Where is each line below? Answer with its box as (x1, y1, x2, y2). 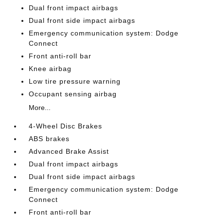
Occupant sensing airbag (29, 90, 117, 98)
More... (29, 104, 51, 111)
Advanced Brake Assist (29, 147, 109, 155)
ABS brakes (29, 135, 70, 143)
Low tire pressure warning (29, 77, 121, 85)
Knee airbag (29, 65, 72, 73)
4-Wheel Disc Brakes (29, 122, 103, 130)
